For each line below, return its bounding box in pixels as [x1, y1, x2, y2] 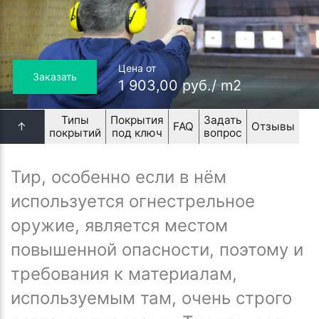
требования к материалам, [11, 263, 237, 285]
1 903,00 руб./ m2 [118, 76, 241, 94]
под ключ [112, 126, 163, 140]
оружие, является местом [11, 215, 228, 236]
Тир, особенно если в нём [11, 167, 226, 188]
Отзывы [251, 120, 295, 133]
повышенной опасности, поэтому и [11, 239, 303, 261]
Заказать [33, 70, 77, 83]
